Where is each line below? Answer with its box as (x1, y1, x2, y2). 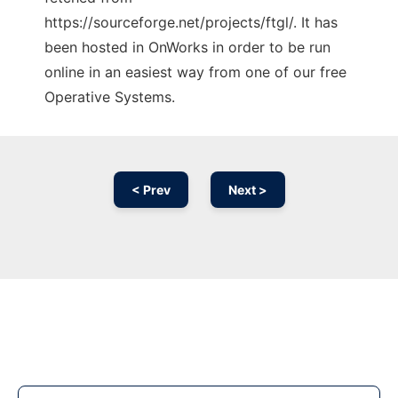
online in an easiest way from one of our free (44, 63, 346, 82)
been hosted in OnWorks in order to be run (44, 38, 330, 57)
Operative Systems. (44, 88, 175, 107)
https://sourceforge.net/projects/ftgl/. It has (44, 13, 338, 32)
